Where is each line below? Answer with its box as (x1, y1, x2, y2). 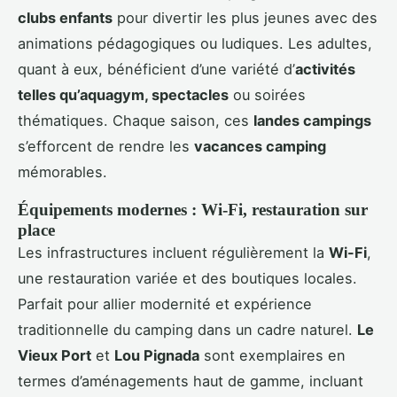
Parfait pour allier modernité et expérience (18, 294, 312, 313)
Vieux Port (18, 346, 91, 364)
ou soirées (229, 85, 306, 104)
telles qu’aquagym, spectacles (18, 85, 229, 104)
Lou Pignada (114, 346, 199, 364)
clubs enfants (18, 8, 113, 27)
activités (295, 59, 355, 78)
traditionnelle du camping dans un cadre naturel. (18, 320, 357, 339)
